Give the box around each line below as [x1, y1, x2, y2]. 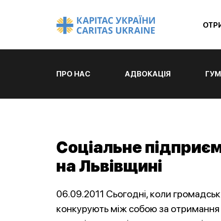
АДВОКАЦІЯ [124, 70, 171, 78]
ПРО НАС [56, 70, 90, 78]
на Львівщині [56, 157, 162, 176]
